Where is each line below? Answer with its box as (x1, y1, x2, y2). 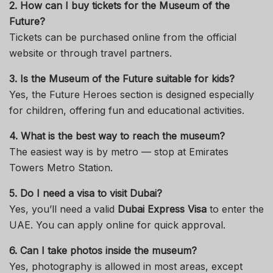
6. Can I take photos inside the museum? (9, 244, 197, 257)
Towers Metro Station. (9, 161, 113, 174)
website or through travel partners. (9, 47, 172, 60)
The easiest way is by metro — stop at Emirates (9, 146, 229, 158)
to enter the (207, 203, 264, 216)
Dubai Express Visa (118, 203, 207, 216)
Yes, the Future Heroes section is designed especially (9, 88, 254, 101)
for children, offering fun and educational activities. (9, 104, 244, 117)
